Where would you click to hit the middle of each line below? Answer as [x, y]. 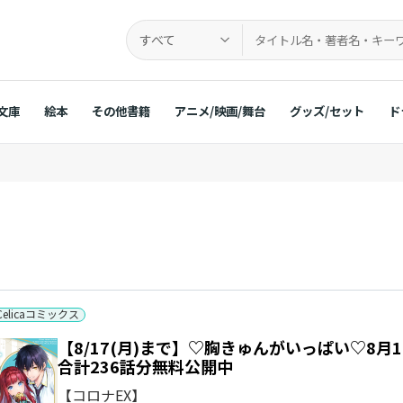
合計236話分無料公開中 [145, 366]
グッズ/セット [327, 110]
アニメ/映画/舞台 [219, 110]
